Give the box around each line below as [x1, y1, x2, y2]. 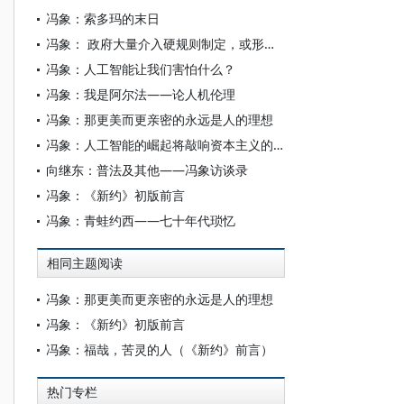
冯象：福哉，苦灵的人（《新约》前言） [46, 341, 273, 358]
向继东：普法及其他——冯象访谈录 [46, 161, 248, 179]
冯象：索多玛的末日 [46, 10, 160, 27]
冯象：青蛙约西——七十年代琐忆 [46, 212, 235, 229]
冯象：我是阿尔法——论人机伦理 [46, 86, 235, 103]
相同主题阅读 [47, 256, 123, 271]
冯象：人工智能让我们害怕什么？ [46, 60, 235, 78]
